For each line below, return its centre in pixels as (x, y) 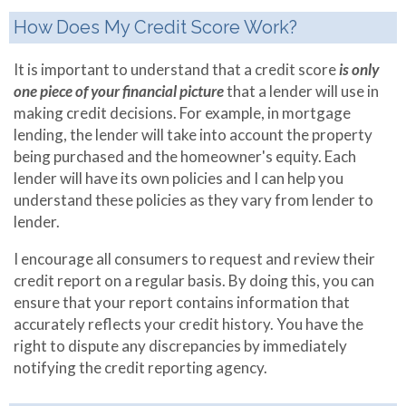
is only (359, 69)
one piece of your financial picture (120, 91)
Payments (84, 40)
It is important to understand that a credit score (176, 69)
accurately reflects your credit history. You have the (188, 324)
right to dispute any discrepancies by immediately (180, 346)
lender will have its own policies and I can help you (179, 178)
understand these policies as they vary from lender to (193, 200)
